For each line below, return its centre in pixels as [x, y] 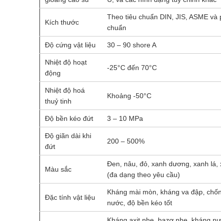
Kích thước [62, 22]
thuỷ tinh [58, 101]
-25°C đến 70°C [132, 68]
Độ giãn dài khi [68, 136]
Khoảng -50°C [129, 96]
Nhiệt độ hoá [65, 90]
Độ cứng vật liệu [70, 45]
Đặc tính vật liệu [70, 197]
